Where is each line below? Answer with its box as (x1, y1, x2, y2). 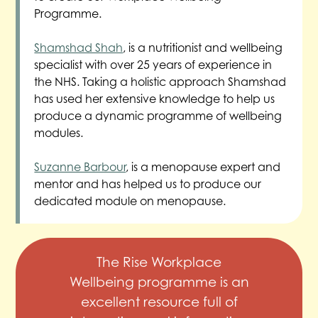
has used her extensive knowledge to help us (34, 91, 275, 106)
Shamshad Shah (34, 40, 124, 55)
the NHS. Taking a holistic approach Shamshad (34, 74, 287, 89)
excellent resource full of (80, 293, 238, 309)
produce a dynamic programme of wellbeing (34, 108, 283, 123)
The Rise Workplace (97, 253, 221, 270)
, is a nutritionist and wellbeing (123, 40, 283, 55)
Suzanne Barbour (34, 159, 126, 174)
